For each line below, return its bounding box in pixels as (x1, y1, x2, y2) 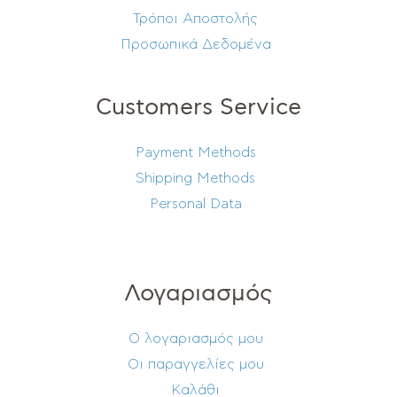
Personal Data (149, 197, 242, 211)
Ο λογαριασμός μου (128, 331, 263, 346)
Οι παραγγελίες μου (127, 357, 264, 371)
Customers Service (96, 96, 301, 119)
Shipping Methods (136, 171, 255, 185)
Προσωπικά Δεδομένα (120, 37, 271, 51)
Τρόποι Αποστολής (133, 12, 258, 26)
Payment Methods (135, 145, 256, 160)
